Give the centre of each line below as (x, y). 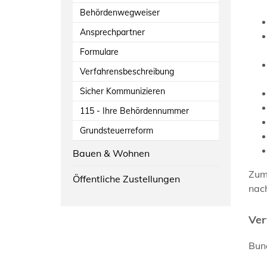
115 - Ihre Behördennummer (134, 111)
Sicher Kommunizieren (122, 91)
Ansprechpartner (112, 32)
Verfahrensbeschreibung (127, 71)
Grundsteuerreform (117, 130)
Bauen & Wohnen (111, 153)
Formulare (99, 52)
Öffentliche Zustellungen (126, 178)
